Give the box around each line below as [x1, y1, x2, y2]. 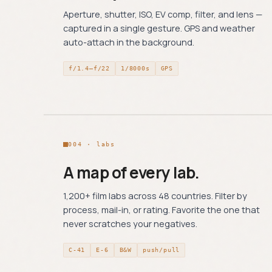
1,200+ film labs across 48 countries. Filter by [63, 190, 247, 202]
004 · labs [68, 141, 115, 148]
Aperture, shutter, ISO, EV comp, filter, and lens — [63, 8, 262, 20]
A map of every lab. [63, 161, 200, 183]
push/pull [143, 246, 180, 253]
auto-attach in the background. [63, 36, 194, 48]
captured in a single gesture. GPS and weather [63, 22, 255, 34]
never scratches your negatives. [63, 218, 197, 229]
